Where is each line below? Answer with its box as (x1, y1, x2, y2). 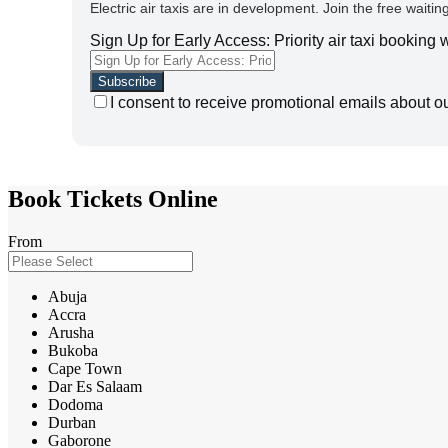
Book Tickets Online (8, 185, 218, 212)
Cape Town (48, 359, 122, 377)
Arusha (48, 323, 94, 341)
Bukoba (48, 341, 98, 359)
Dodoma (48, 395, 103, 413)
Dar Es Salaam (48, 377, 142, 395)
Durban (48, 413, 96, 431)
